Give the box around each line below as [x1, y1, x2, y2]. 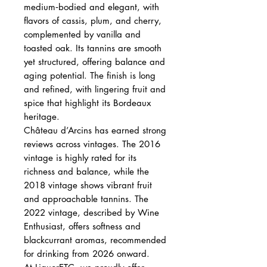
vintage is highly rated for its [24, 151, 136, 163]
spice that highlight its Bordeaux [24, 97, 151, 108]
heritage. [24, 110, 60, 122]
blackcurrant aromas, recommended [24, 234, 166, 246]
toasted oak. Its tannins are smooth [24, 42, 162, 54]
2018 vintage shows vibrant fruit [24, 179, 152, 191]
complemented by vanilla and [24, 28, 141, 40]
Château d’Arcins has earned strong [24, 124, 166, 136]
